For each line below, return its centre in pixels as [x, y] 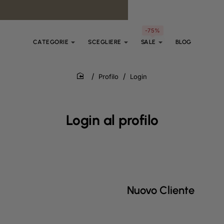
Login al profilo [112, 120]
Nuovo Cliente [161, 190]
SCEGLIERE [105, 42]
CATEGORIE [51, 42]
